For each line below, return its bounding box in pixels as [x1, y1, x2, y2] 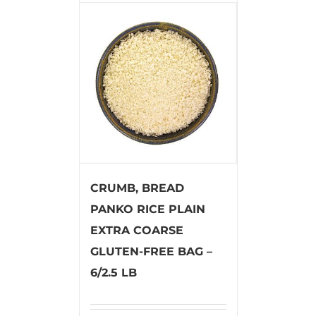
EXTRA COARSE [90, 223, 183, 237]
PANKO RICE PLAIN [90, 202, 205, 216]
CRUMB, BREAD [90, 181, 184, 195]
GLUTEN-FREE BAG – [90, 244, 212, 258]
